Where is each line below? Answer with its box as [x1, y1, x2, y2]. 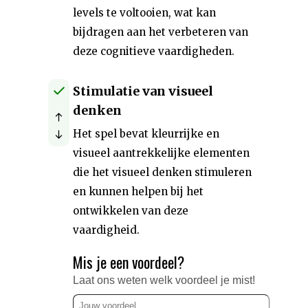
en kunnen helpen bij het [73, 185, 203, 198]
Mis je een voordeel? [73, 251, 184, 273]
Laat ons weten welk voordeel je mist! [73, 274, 255, 286]
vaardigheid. [73, 223, 140, 236]
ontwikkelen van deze [73, 204, 188, 217]
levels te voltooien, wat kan [73, 6, 216, 19]
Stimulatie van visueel [73, 83, 213, 99]
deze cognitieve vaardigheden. [73, 45, 234, 58]
